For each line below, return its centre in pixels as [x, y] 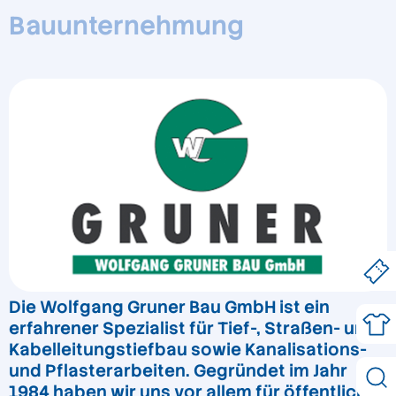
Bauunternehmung [126, 26]
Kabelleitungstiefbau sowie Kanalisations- [188, 350]
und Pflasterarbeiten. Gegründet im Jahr [178, 371]
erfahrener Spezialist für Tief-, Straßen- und [193, 329]
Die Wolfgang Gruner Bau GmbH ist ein [169, 308]
